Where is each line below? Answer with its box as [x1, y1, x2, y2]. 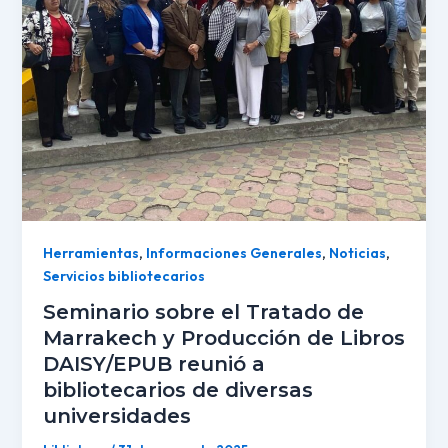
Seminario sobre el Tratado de [42, 300, 364, 325]
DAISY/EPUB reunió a [42, 352, 265, 377]
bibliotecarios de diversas [42, 378, 313, 403]
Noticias [328, 243, 386, 262]
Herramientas [42, 243, 139, 262]
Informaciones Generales [145, 243, 322, 262]
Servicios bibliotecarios [42, 266, 205, 285]
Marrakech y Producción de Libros [42, 326, 405, 351]
